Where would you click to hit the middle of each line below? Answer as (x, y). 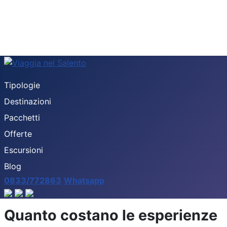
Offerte (18, 134)
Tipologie (22, 85)
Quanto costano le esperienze (111, 215)
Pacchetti (22, 117)
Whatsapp (84, 180)
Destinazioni (28, 101)
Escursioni (24, 150)
